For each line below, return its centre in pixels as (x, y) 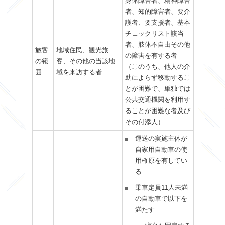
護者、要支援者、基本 (157, 23)
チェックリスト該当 (154, 34)
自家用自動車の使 (161, 150)
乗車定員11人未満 (161, 188)
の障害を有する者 (151, 56)
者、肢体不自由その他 (157, 45)
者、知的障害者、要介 (157, 12)
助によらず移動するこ (157, 78)
